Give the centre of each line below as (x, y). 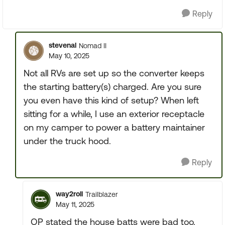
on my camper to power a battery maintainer (114, 127)
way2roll (69, 194)
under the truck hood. (67, 141)
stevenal (63, 45)
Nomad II (93, 45)
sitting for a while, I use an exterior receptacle (114, 114)
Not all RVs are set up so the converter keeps (114, 73)
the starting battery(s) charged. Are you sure (113, 87)
